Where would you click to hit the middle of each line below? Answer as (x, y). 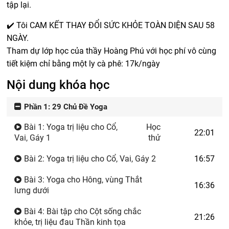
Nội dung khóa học (59, 85)
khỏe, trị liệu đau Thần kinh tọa (70, 222)
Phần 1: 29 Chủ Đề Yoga (65, 107)
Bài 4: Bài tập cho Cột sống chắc (82, 211)
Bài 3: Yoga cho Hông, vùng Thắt (82, 180)
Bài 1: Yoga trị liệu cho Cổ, (70, 127)
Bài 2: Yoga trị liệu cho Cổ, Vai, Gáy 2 (89, 159)
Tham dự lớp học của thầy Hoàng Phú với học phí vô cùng (112, 51)
